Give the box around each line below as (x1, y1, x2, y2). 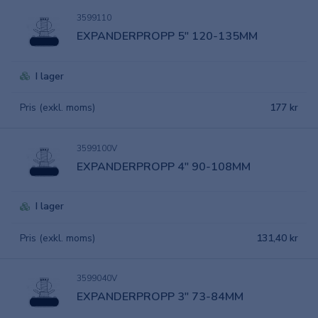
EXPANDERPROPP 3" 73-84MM (77, 289, 243, 305)
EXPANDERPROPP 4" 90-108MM (77, 158, 251, 175)
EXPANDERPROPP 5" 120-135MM (77, 28, 258, 44)
